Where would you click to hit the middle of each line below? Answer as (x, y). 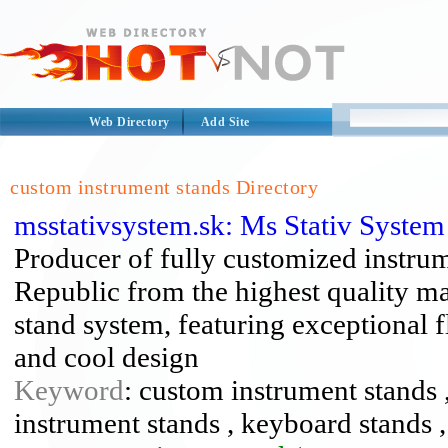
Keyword (69, 390)
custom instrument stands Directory (164, 187)
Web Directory (129, 122)
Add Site (225, 122)
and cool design (106, 357)
